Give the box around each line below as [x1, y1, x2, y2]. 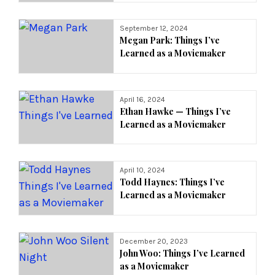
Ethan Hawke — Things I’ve [120, 105, 231, 117]
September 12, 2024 [120, 23, 188, 33]
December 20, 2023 [120, 237, 188, 246]
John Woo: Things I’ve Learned [120, 247, 246, 260]
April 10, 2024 [120, 166, 166, 175]
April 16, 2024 [120, 95, 166, 104]
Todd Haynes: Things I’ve [120, 176, 225, 188]
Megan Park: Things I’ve [120, 34, 220, 46]
